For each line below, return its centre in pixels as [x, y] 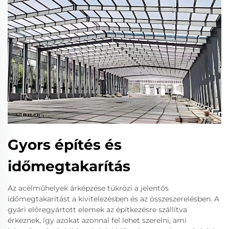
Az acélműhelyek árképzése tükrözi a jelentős [88, 188]
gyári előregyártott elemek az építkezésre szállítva [97, 209]
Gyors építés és [65, 144]
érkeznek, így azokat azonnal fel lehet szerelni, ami [97, 220]
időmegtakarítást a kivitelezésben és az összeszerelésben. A [113, 199]
